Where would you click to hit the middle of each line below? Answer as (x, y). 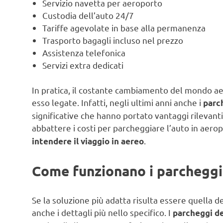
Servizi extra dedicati (83, 65)
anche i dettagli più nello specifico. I (102, 213)
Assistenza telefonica (84, 52)
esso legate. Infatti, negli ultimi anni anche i (117, 103)
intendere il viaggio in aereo (88, 141)
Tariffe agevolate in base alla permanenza (124, 27)
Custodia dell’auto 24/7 (88, 15)
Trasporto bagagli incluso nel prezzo (113, 40)
